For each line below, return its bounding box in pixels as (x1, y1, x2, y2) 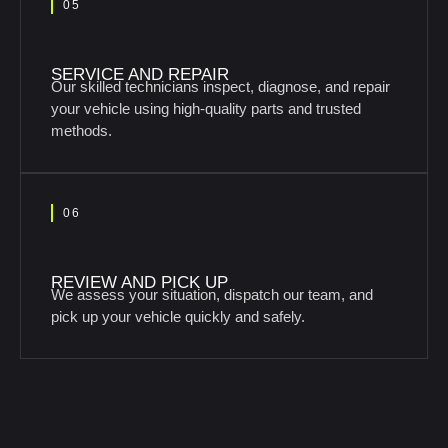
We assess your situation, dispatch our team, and (51, 286, 373, 303)
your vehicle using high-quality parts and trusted (51, 100, 361, 117)
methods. (51, 122, 116, 139)
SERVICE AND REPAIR (51, 65, 229, 84)
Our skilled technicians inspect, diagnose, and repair (51, 78, 390, 95)
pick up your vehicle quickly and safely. (51, 308, 305, 325)
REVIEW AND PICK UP (51, 273, 228, 292)
